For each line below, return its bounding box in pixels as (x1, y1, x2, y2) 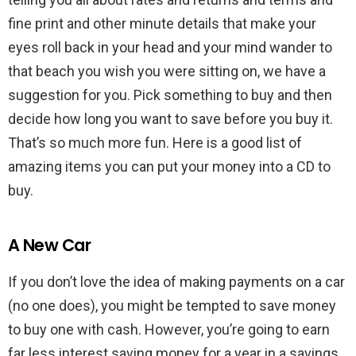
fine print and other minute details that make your (8, 14, 316, 32)
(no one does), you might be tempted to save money (8, 296, 336, 314)
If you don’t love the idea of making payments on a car (8, 273, 345, 290)
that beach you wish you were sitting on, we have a (8, 62, 326, 79)
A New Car (8, 233, 91, 257)
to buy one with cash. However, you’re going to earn (8, 320, 330, 338)
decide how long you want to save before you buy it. (8, 110, 333, 127)
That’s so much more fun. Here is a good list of (8, 133, 302, 151)
